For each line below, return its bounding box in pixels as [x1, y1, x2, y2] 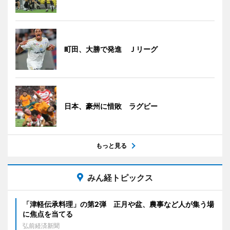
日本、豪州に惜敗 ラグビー [64, 101, 158, 110]
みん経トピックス [87, 172, 153, 183]
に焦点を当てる [23, 209, 73, 218]
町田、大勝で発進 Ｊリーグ [64, 44, 158, 53]
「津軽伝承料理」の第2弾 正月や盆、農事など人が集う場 [23, 199, 214, 208]
